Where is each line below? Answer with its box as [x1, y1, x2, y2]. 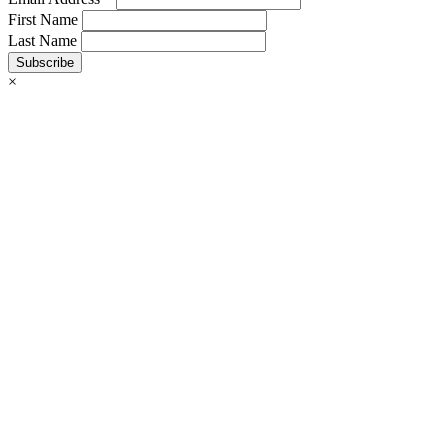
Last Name [8, 31, 81, 49]
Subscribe [16, 54, 74, 70]
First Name [8, 10, 82, 28]
